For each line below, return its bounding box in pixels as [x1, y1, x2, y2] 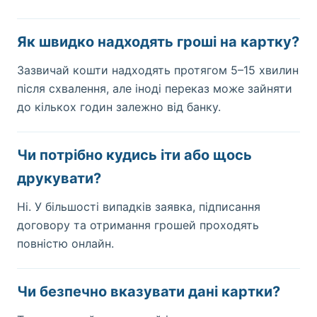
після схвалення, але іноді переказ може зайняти [17, 81, 292, 96]
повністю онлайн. [17, 236, 114, 250]
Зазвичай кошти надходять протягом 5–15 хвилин [17, 63, 299, 77]
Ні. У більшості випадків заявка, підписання [17, 200, 260, 214]
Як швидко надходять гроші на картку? [17, 33, 299, 50]
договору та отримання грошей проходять [17, 218, 259, 232]
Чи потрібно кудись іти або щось [17, 146, 252, 163]
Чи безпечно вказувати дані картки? [17, 283, 280, 300]
